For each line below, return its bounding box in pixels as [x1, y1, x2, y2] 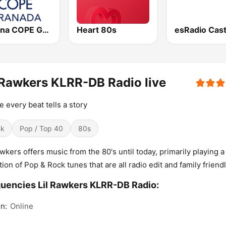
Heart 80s [77, 25, 117, 35]
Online [10, 201, 33, 211]
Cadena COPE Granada [42, 25, 49, 35]
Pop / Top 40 [20, 124, 63, 133]
